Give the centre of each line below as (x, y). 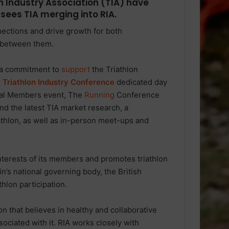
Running (99, 95)
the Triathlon (114, 70)
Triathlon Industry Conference (59, 82)
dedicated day (141, 82)
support (76, 70)
